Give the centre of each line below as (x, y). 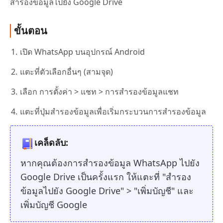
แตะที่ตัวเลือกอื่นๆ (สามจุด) (66, 71)
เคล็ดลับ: (51, 143)
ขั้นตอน (31, 30)
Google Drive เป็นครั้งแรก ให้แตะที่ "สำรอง (106, 176)
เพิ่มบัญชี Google (54, 204)
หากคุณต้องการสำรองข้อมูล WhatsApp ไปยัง (110, 163)
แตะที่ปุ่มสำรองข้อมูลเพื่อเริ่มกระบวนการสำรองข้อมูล (113, 111)
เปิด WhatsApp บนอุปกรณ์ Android (82, 52)
